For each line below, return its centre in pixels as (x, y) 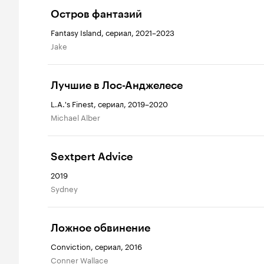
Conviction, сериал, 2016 (96, 246)
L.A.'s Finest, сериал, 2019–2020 (109, 103)
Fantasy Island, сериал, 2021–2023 (113, 32)
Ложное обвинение (100, 228)
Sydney (67, 188)
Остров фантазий (96, 14)
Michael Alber (79, 117)
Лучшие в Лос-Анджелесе (117, 85)
